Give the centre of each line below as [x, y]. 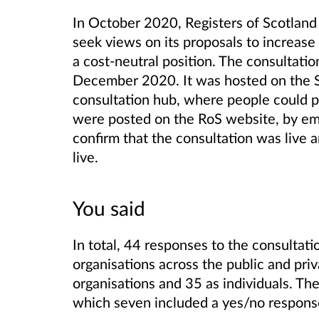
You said [109, 208]
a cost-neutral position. [146, 60]
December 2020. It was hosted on [181, 79]
